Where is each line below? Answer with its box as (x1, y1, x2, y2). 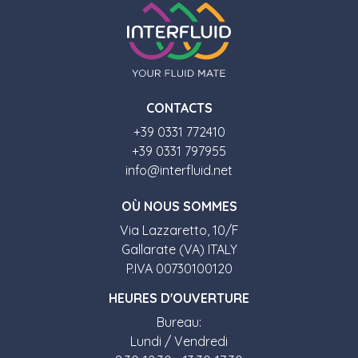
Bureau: (157, 313, 201, 330)
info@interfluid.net (125, 161, 233, 178)
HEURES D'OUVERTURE (109, 289, 249, 306)
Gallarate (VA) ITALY (121, 241, 237, 257)
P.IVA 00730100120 (125, 260, 233, 276)
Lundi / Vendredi (130, 332, 228, 349)
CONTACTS (145, 99, 213, 116)
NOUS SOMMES (140, 197, 237, 214)
